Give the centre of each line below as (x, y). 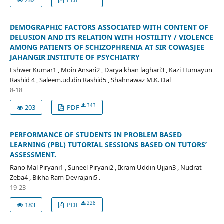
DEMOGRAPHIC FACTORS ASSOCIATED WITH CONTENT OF (109, 27)
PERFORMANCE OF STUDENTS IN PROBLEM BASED (96, 134)
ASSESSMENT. (33, 154)
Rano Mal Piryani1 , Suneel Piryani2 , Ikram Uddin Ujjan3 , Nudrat (106, 167)
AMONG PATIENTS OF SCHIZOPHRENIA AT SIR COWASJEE (107, 47)
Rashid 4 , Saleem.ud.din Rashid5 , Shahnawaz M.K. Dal (90, 80)
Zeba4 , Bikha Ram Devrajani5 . (55, 177)
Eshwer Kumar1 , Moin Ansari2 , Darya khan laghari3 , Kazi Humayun (111, 70)
